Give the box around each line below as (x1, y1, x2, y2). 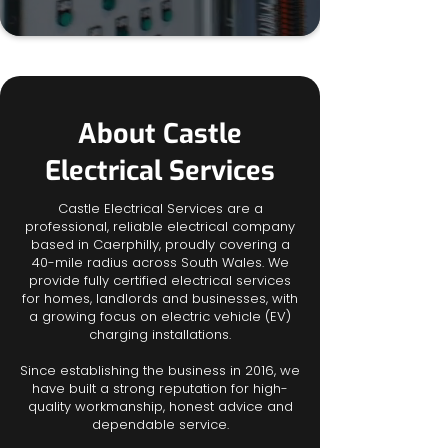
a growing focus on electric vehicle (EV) (29, 307, 291, 326)
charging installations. (89, 325, 231, 344)
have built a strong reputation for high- (32, 379, 288, 398)
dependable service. (91, 415, 229, 434)
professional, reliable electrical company (25, 217, 295, 236)
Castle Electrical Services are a (57, 199, 263, 218)
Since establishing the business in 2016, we (20, 361, 300, 380)
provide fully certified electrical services (29, 271, 291, 290)
